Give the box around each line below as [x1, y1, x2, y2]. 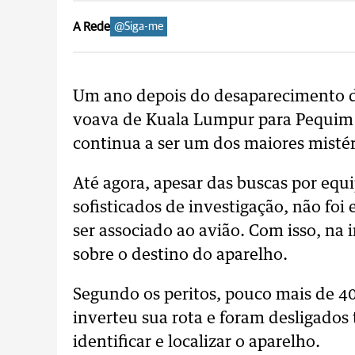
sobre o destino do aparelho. [73, 247, 288, 263]
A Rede [73, 20, 110, 33]
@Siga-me [114, 21, 163, 32]
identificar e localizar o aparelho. [73, 334, 320, 350]
